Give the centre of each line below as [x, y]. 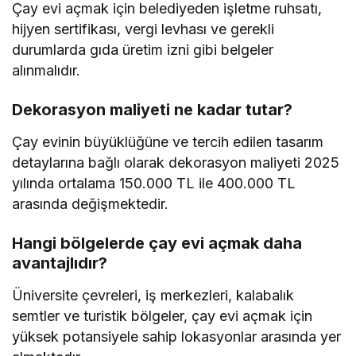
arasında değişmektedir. [91, 204]
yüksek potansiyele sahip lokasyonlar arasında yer [177, 337]
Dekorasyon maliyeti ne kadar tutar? [152, 110]
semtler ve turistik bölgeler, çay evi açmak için [163, 316]
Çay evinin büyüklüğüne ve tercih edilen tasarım [168, 142]
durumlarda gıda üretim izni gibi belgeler [143, 50]
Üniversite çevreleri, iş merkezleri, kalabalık [153, 296]
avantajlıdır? [60, 263]
